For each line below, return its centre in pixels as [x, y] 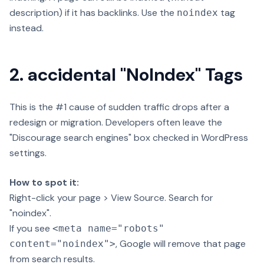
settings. [28, 153]
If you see [31, 228]
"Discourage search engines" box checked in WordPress [129, 138]
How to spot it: [44, 182]
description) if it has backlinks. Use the [93, 13]
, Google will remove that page [181, 244]
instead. [27, 28]
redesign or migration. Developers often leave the [116, 122]
